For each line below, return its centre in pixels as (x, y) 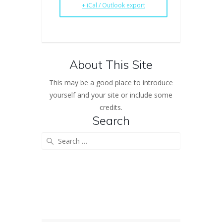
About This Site (111, 64)
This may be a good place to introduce (111, 82)
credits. (111, 107)
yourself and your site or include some (111, 95)
